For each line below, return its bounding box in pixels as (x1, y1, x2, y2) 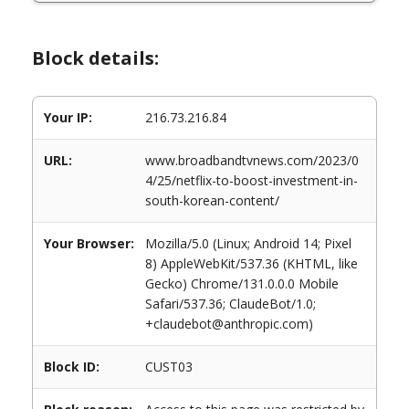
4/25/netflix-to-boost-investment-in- (145, 172, 358, 189)
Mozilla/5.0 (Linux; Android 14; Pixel (145, 235, 351, 252)
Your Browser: (44, 235, 134, 252)
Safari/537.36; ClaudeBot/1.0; (145, 295, 316, 312)
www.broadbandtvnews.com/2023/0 (145, 152, 359, 169)
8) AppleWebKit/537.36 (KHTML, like (145, 255, 358, 272)
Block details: (32, 46, 159, 70)
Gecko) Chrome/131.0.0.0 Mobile (145, 275, 339, 292)
